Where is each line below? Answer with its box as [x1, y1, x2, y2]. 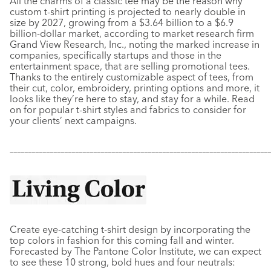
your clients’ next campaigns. [10, 114, 137, 126]
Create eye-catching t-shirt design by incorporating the [10, 223, 250, 235]
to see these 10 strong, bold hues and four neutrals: [10, 256, 235, 268]
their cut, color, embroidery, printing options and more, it [10, 82, 260, 94]
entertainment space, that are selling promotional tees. [10, 60, 250, 72]
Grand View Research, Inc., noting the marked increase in [10, 38, 260, 50]
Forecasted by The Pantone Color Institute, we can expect [10, 245, 261, 257]
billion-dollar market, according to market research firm [10, 27, 254, 39]
